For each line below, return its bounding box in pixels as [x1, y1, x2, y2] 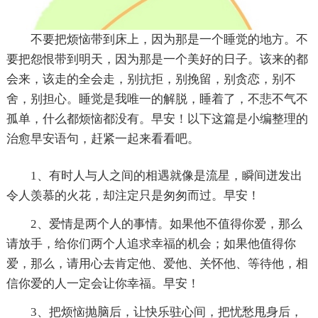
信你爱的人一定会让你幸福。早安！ [6, 276, 199, 290]
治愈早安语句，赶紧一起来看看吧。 [6, 131, 199, 146]
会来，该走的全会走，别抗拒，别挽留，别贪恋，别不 [6, 72, 296, 86]
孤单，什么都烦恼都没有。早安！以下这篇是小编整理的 [6, 111, 308, 126]
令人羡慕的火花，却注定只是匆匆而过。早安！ [6, 188, 260, 202]
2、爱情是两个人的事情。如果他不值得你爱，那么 [30, 216, 302, 231]
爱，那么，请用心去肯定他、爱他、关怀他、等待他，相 [6, 256, 308, 270]
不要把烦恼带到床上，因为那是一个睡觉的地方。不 [30, 32, 308, 46]
